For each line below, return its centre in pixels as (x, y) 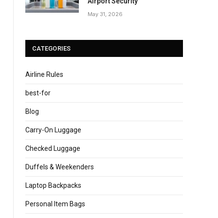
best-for (38, 93)
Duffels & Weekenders (60, 167)
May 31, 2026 (105, 14)
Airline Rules (44, 74)
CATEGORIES (52, 48)
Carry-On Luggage (53, 130)
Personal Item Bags (55, 204)
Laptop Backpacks (53, 185)
